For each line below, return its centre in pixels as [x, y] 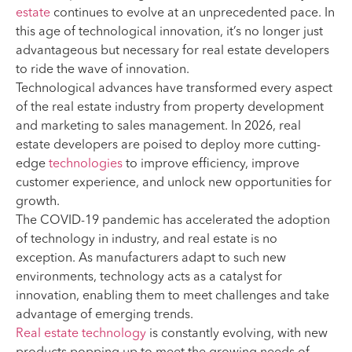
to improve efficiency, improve [211, 164]
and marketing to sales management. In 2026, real [158, 126]
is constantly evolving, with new [237, 334]
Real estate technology [81, 334]
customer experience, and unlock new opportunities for [174, 183]
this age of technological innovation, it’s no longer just [169, 32]
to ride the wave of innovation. [103, 70]
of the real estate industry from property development [170, 107]
